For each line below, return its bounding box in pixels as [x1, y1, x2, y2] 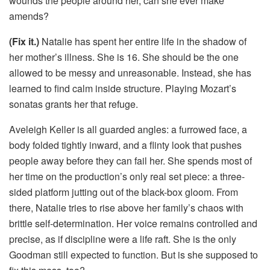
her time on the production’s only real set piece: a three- [9, 169, 245, 183]
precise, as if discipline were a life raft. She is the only [9, 231, 236, 246]
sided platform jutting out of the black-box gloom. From [9, 184, 238, 199]
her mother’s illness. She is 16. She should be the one [9, 49, 239, 64]
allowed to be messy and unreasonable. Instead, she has [9, 65, 251, 80]
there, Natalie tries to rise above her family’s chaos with [9, 200, 243, 215]
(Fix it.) [9, 34, 42, 48]
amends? [9, 8, 49, 23]
